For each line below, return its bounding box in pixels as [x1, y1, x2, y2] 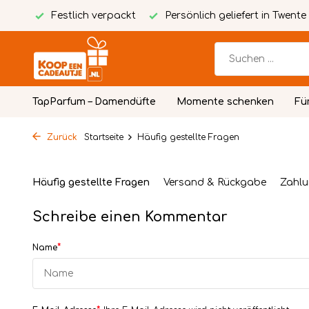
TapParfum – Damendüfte [32, 97, 156, 107]
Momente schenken [177, 97, 274, 107]
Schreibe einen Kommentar [32, 209, 228, 225]
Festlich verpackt [48, 10, 136, 21]
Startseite [84, 132, 123, 142]
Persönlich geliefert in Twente [162, 10, 306, 21]
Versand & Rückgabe [163, 177, 266, 188]
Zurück [44, 132, 77, 142]
